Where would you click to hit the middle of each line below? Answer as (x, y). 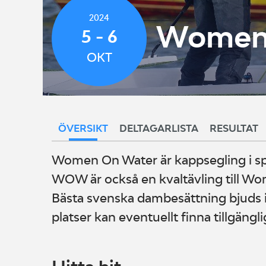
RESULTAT (234, 128)
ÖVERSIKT (83, 128)
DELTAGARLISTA (159, 128)
